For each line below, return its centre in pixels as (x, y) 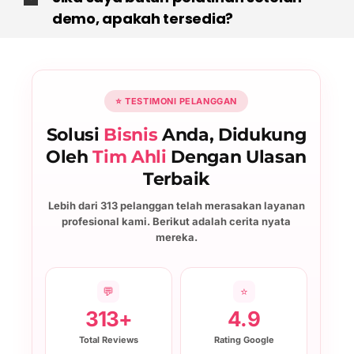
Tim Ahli (130, 156)
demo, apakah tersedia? (143, 18)
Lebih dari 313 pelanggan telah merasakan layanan (176, 205)
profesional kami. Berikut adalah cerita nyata (176, 221)
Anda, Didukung (232, 134)
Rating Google (244, 339)
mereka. (176, 237)
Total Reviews (108, 339)
